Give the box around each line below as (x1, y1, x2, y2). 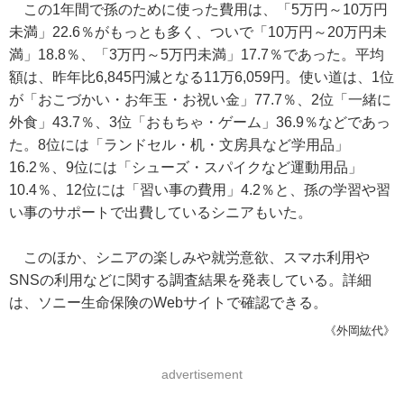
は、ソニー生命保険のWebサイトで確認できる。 (9, 295, 327, 310)
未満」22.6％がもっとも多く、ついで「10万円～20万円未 (9, 24, 387, 40)
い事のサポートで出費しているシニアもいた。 (9, 205, 312, 220)
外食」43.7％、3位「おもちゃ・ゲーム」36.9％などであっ (9, 115, 390, 130)
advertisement (161, 367, 243, 381)
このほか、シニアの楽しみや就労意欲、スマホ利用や (9, 250, 370, 265)
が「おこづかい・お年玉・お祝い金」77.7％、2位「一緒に (9, 92, 391, 107)
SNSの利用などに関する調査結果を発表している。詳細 (9, 272, 372, 288)
